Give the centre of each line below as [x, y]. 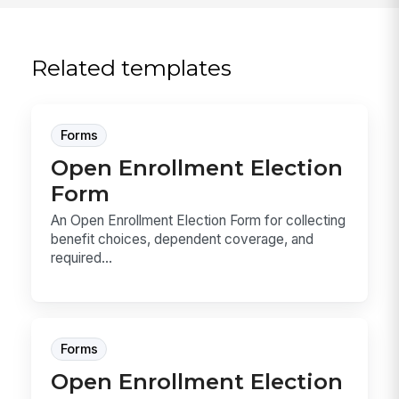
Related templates [132, 67]
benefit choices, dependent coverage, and [183, 239]
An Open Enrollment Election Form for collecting [199, 220]
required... [82, 257]
